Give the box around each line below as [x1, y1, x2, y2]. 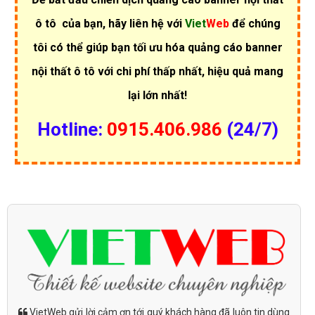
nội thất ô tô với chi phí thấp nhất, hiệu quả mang [32, 65, 283, 79]
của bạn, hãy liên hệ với [58, 17, 185, 31]
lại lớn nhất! [128, 89, 187, 103]
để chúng [229, 17, 281, 31]
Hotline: [37, 119, 107, 141]
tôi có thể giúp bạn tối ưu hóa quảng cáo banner [32, 41, 283, 55]
